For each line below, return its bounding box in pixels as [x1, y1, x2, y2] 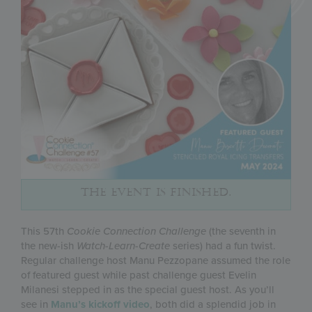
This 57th [21, 224, 67, 237]
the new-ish [21, 239, 77, 252]
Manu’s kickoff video [51, 297, 150, 311]
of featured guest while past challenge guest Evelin [21, 268, 256, 281]
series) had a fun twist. [173, 239, 276, 252]
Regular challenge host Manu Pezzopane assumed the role [21, 253, 290, 267]
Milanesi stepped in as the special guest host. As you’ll [21, 283, 274, 296]
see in [21, 297, 51, 311]
